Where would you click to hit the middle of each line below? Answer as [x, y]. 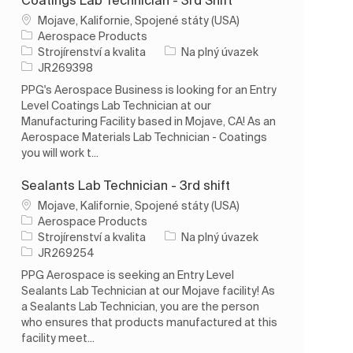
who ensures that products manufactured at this [150, 322]
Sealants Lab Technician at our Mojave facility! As [149, 290]
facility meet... [58, 338]
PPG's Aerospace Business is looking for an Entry [149, 89]
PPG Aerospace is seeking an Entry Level [128, 275]
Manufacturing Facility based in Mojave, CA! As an [149, 121]
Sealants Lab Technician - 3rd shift [126, 185]
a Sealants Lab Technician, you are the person [141, 306]
